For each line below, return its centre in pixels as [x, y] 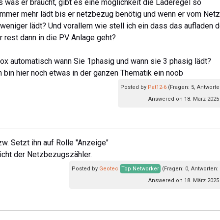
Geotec [109, 168]
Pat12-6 [157, 87]
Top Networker [140, 168]
